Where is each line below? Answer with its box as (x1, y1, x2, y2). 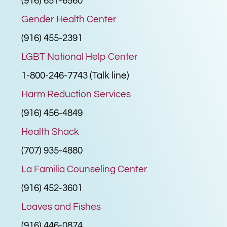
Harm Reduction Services (21, 89, 131, 99)
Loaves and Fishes (21, 201, 101, 212)
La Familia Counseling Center (21, 164, 148, 174)
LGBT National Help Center (21, 51, 138, 62)
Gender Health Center (21, 14, 117, 24)
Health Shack (21, 126, 80, 137)
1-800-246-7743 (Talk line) (21, 70, 130, 81)
